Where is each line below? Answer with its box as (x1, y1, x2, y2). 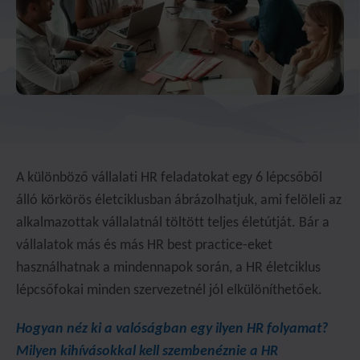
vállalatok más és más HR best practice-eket (16, 238, 272, 253)
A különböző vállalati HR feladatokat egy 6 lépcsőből (16, 170, 322, 186)
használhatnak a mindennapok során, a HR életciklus (16, 260, 321, 276)
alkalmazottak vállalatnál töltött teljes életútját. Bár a (16, 215, 329, 231)
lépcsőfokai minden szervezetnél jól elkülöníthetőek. (16, 283, 322, 298)
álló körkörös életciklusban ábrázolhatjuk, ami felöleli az (16, 193, 342, 208)
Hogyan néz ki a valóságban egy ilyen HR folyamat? (16, 321, 328, 337)
